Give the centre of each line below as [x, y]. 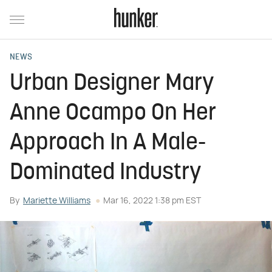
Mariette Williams [57, 201]
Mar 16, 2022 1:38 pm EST [152, 201]
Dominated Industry [106, 173]
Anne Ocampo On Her [113, 114]
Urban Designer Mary [112, 84]
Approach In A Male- [108, 144]
